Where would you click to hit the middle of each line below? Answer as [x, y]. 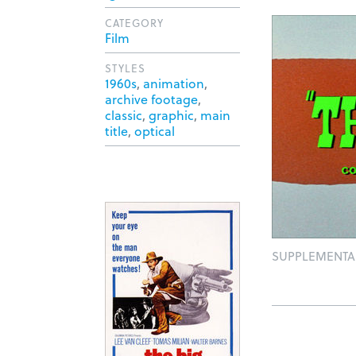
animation [174, 83]
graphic [171, 115]
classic [124, 115]
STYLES [125, 68]
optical [155, 131]
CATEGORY [134, 23]
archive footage [151, 99]
